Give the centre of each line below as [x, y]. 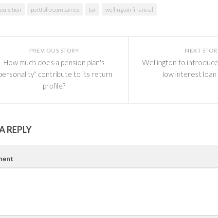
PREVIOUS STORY [54, 50]
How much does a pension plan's [54, 62]
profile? [54, 85]
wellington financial [129, 9]
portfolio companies [55, 9]
